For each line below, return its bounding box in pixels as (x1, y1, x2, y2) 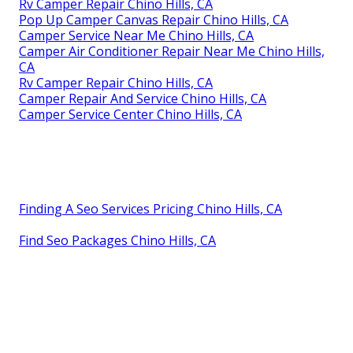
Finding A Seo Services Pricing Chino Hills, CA (19, 199, 282, 217)
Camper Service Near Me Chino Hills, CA (19, 26, 254, 44)
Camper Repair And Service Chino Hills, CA (19, 89, 266, 107)
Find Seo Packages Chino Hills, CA (19, 231, 216, 249)
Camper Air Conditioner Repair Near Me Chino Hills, (19, 42, 325, 60)
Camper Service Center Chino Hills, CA (19, 105, 242, 123)
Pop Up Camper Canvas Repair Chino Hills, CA (19, 10, 288, 28)
